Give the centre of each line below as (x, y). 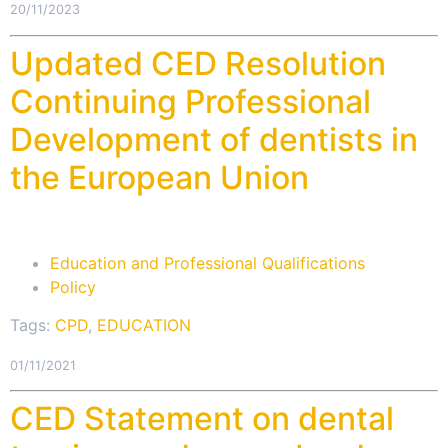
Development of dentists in (214, 139)
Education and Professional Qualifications (207, 263)
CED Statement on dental (202, 419)
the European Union (159, 177)
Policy (73, 287)
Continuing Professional (190, 101)
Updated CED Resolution (198, 63)
